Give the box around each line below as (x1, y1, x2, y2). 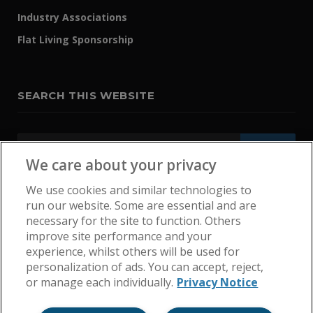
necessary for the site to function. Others (26, 213, 242, 228)
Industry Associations (17, 10, 127, 24)
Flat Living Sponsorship (17, 32, 133, 46)
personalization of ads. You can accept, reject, (26, 259, 264, 275)
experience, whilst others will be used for (26, 244, 240, 259)
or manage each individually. (26, 275, 174, 290)
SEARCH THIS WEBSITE (17, 88, 155, 102)
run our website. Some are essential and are (26, 198, 257, 213)
